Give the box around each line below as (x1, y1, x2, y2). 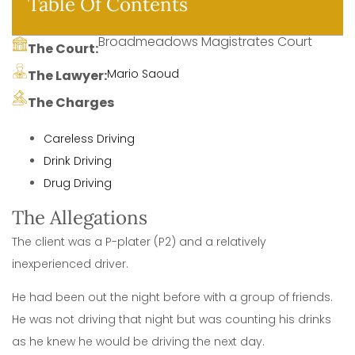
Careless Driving (44, 131, 135, 147)
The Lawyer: (28, 67, 107, 85)
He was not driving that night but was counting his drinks (12, 311, 331, 327)
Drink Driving (44, 153, 112, 169)
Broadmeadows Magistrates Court (98, 32, 312, 51)
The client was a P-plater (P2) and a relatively (12, 234, 266, 250)
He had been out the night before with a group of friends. (12, 289, 333, 305)
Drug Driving (44, 175, 112, 191)
